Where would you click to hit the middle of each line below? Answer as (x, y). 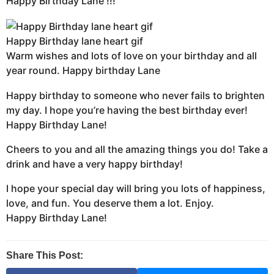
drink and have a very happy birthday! (94, 164)
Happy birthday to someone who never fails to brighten (135, 95)
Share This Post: (45, 256)
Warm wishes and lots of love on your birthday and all (131, 56)
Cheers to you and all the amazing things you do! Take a (137, 149)
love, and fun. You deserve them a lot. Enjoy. (110, 203)
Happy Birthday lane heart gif (75, 41)
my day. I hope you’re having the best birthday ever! (127, 110)
